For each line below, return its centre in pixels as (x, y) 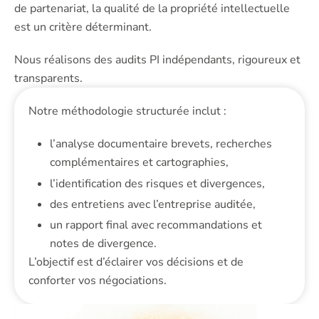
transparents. (48, 79)
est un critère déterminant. (83, 27)
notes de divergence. (103, 243)
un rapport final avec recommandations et (156, 225)
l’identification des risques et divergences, (157, 183)
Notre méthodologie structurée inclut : (127, 111)
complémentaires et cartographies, (139, 163)
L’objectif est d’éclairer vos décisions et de (136, 262)
